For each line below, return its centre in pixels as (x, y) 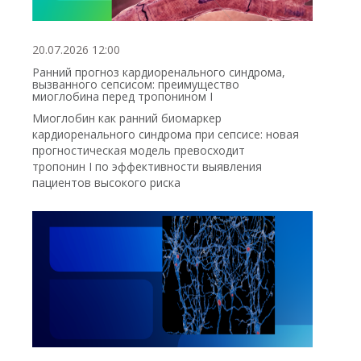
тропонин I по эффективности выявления (147, 166)
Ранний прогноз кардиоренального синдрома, (159, 72)
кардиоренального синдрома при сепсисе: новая (166, 134)
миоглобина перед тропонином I (122, 96)
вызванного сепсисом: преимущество (136, 84)
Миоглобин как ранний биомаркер (127, 118)
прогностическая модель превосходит (139, 150)
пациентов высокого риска (106, 182)
